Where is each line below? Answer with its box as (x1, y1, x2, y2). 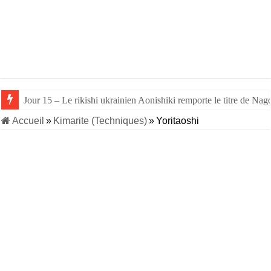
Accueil (10, 116, 45, 126)
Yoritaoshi (156, 116, 200, 126)
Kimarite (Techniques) (53, 116, 148, 126)
